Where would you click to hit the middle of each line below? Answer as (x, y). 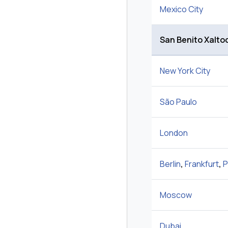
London (174, 133)
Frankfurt (202, 164)
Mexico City (181, 9)
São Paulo (178, 102)
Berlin (170, 164)
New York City (185, 71)
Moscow (176, 195)
